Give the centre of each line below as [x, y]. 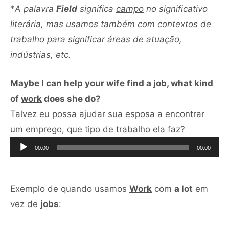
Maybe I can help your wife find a [82, 83]
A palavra [36, 8]
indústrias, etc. [42, 54]
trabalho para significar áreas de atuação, [96, 39]
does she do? [71, 98]
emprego [44, 129]
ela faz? [168, 129]
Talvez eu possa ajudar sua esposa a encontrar [107, 114]
